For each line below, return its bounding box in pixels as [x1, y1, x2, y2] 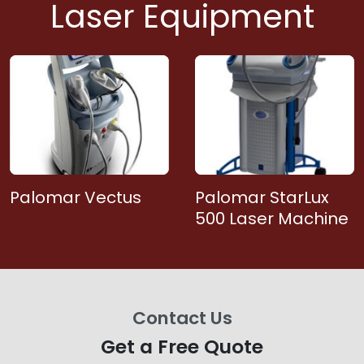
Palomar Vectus [10, 186, 141, 209]
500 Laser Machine [195, 207, 349, 230]
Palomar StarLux [195, 186, 329, 209]
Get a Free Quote [101, 333, 263, 360]
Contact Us [132, 305, 232, 331]
